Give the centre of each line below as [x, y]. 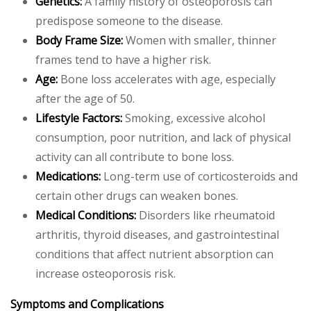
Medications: [68, 176]
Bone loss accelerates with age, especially [167, 79]
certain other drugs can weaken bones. [137, 196]
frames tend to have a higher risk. [123, 60]
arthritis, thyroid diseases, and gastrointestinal [157, 235]
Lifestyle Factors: [79, 118]
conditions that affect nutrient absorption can [154, 254]
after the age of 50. [85, 99]
